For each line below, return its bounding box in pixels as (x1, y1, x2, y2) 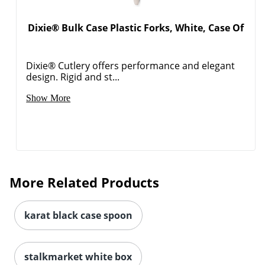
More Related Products (9, 173, 159, 191)
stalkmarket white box (24, 250, 132, 263)
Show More (26, 92, 71, 103)
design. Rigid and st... (26, 70, 120, 83)
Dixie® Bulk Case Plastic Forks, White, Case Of (28, 21, 244, 34)
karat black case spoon (24, 208, 132, 222)
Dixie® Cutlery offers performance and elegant (26, 59, 235, 72)
